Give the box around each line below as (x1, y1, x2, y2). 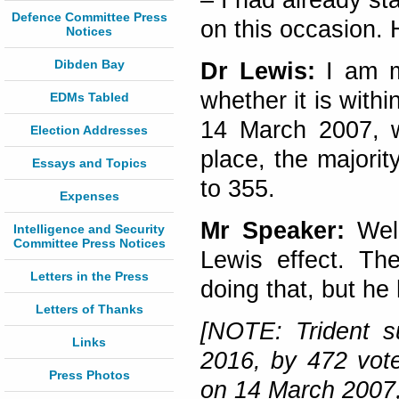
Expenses (59, 189, 119, 203)
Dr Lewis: (200, 58, 315, 85)
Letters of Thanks (35, 302, 143, 316)
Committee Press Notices (12, 236, 166, 250)
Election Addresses (30, 123, 148, 137)
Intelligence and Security (13, 222, 165, 236)
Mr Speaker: (200, 217, 345, 245)
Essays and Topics (31, 156, 147, 170)
